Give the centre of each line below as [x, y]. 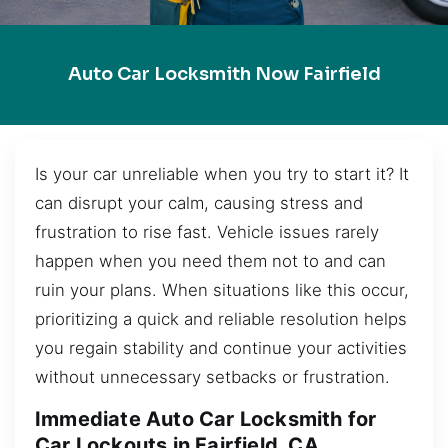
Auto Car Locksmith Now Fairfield [224, 74]
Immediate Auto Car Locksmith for [206, 419]
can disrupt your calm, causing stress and [199, 202]
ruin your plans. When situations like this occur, [222, 289]
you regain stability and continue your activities [221, 347]
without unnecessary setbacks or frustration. [212, 376]
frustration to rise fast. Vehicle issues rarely [207, 231]
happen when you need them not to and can [210, 260]
